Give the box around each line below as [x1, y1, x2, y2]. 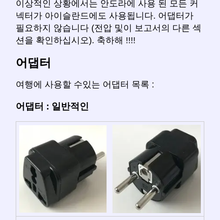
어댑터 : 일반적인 [16, 101, 89, 111]
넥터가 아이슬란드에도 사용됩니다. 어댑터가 [16, 11, 193, 21]
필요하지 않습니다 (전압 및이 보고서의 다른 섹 [16, 23, 201, 33]
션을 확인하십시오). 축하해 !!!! [16, 35, 136, 46]
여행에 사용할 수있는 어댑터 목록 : [16, 79, 154, 89]
